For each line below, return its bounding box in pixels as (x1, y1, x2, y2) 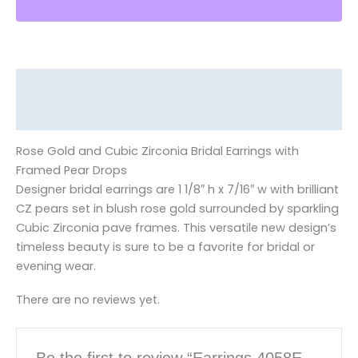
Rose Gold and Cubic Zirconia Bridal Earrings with (16, 143, 299, 160)
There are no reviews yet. (16, 291, 160, 308)
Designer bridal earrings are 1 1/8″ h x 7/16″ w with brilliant (16, 181, 339, 198)
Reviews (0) (16, 108, 81, 121)
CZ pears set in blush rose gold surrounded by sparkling (16, 201, 339, 217)
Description (16, 77, 81, 90)
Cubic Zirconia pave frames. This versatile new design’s (16, 220, 336, 237)
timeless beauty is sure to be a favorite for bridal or (16, 239, 315, 256)
